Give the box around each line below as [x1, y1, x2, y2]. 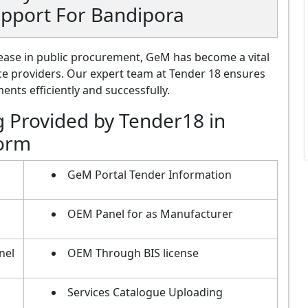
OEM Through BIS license [67, 245, 199, 261]
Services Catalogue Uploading [67, 284, 223, 300]
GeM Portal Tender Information [67, 166, 232, 182]
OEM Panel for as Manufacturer [67, 206, 233, 221]
